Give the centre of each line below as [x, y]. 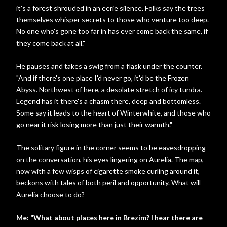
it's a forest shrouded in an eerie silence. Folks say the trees [110, 8]
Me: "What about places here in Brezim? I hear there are [109, 218]
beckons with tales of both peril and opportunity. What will [108, 183]
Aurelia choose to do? [50, 194]
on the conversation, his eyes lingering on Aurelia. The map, [110, 159]
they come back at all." [51, 43]
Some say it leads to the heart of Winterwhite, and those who [113, 113]
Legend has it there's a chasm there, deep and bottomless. [108, 101]
